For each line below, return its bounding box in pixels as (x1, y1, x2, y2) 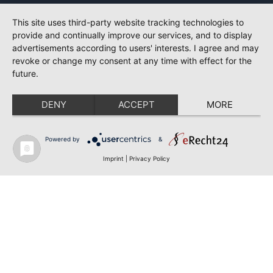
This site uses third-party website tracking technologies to (12, 17, 244, 27)
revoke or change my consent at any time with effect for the (12, 55, 252, 66)
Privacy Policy (129, 155, 170, 162)
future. (12, 68, 38, 79)
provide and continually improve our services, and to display (12, 30, 252, 40)
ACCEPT (118, 99, 155, 110)
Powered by (44, 135, 80, 143)
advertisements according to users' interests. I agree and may (12, 43, 259, 53)
